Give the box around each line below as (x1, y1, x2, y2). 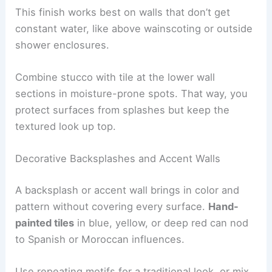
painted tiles (15, 216, 75, 229)
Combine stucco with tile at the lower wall (15, 71, 216, 84)
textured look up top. (15, 120, 117, 133)
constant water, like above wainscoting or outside (15, 22, 253, 35)
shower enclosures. (15, 38, 110, 51)
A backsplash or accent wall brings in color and (15, 183, 240, 196)
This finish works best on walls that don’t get (15, 5, 231, 18)
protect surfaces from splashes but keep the (15, 104, 230, 117)
